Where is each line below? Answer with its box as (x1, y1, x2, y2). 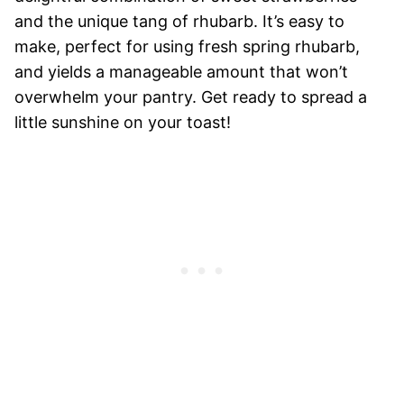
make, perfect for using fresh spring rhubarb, (14, 36, 360, 56)
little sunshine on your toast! (14, 112, 231, 132)
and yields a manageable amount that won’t (14, 61, 348, 81)
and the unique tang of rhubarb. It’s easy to (14, 11, 344, 31)
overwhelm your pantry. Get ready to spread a (14, 87, 367, 106)
